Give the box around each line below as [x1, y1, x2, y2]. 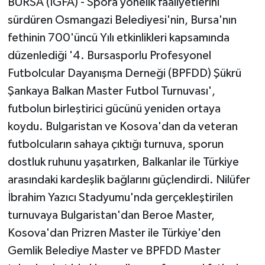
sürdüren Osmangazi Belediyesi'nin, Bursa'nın [7, 14, 237, 27]
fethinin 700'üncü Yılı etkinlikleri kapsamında [7, 32, 230, 44]
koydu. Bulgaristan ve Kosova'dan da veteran [7, 121, 238, 133]
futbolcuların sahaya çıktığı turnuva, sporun [7, 138, 224, 151]
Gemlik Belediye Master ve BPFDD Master [7, 245, 221, 257]
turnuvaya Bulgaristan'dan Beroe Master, [7, 209, 215, 222]
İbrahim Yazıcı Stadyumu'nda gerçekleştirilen [7, 192, 233, 204]
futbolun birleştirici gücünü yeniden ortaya [7, 103, 221, 115]
